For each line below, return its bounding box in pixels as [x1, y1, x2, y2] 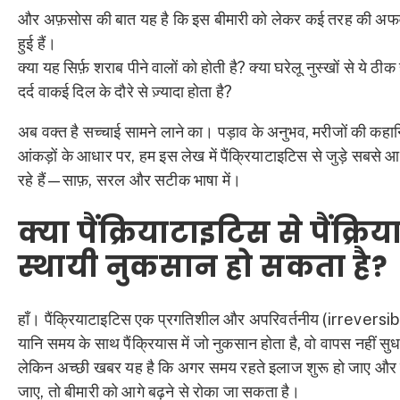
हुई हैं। [18, 34, 56, 54]
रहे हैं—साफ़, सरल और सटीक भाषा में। [18, 171, 241, 190]
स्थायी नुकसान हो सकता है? [18, 246, 387, 287]
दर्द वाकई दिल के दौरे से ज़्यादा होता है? [18, 82, 233, 102]
